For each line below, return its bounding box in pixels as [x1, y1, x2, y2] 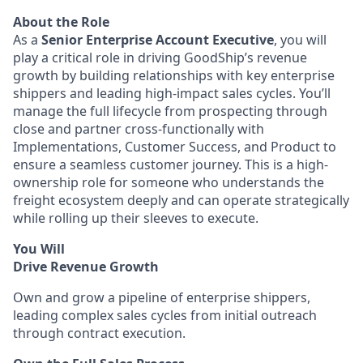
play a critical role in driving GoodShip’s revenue [13, 49, 307, 66]
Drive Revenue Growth [13, 258, 159, 275]
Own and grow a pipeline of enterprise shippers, [13, 288, 310, 306]
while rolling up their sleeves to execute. [13, 209, 258, 227]
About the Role [13, 13, 109, 31]
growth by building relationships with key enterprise [13, 66, 335, 84]
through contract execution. [13, 324, 186, 342]
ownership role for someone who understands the [13, 173, 324, 191]
